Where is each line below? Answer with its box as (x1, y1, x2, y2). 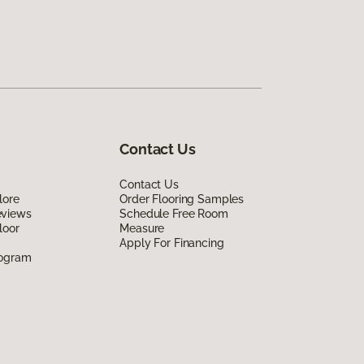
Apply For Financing (119, 236, 224, 249)
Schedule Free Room (119, 206, 228, 220)
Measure (119, 221, 165, 235)
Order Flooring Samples (119, 192, 245, 206)
